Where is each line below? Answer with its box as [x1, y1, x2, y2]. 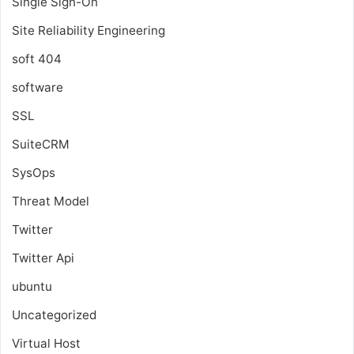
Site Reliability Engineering [12, 22, 165, 38]
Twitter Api [12, 250, 74, 265]
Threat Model [12, 193, 89, 209]
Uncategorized [12, 307, 96, 322]
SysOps [12, 164, 55, 180]
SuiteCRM [12, 136, 70, 152]
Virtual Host [12, 335, 81, 351]
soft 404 [12, 51, 62, 66]
